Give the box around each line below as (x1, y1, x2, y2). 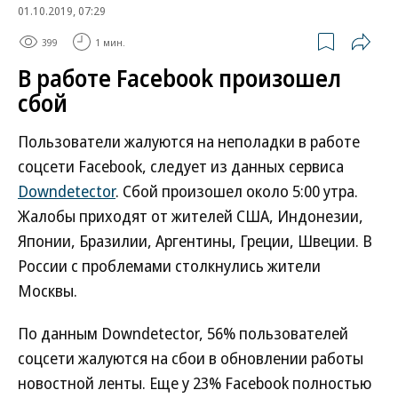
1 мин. (95, 35, 125, 49)
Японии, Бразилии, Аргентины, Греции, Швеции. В (18, 230, 372, 251)
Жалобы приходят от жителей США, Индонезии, (18, 205, 363, 227)
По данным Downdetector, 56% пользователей (18, 322, 348, 344)
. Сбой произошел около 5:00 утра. (115, 180, 358, 202)
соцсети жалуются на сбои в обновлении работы (18, 347, 363, 369)
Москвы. (18, 280, 77, 301)
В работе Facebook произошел (18, 62, 341, 94)
